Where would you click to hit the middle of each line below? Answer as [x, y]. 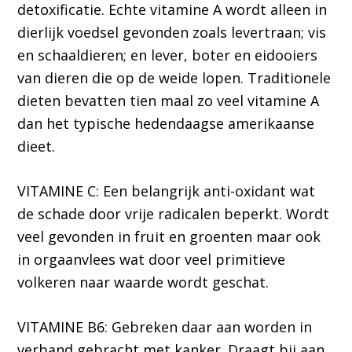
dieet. [37, 147]
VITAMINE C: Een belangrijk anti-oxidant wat [167, 191]
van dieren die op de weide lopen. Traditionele [174, 78]
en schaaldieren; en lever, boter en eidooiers [168, 55]
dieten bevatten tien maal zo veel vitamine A [169, 101]
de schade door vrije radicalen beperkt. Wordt [174, 214]
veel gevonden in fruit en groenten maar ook [169, 237]
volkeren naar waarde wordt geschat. [143, 282]
